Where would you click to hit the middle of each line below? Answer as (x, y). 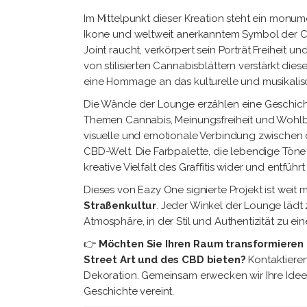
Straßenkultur (120, 206)
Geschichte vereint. (129, 292)
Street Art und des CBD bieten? (165, 260)
